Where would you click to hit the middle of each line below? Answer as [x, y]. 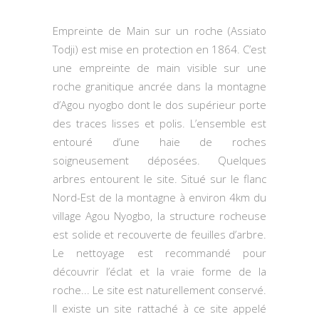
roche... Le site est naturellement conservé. [159, 290]
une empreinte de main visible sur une [159, 68]
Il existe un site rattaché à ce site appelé [159, 308]
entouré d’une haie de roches [159, 142]
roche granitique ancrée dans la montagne [159, 86]
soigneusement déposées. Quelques [159, 160]
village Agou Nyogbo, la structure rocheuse [159, 216]
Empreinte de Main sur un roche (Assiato [159, 31]
